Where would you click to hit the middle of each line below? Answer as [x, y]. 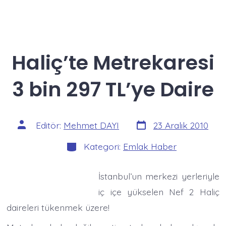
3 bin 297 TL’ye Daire [113, 89]
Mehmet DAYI [91, 125]
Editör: [50, 125]
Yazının [31, 123]
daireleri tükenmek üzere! [58, 208]
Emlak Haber [150, 147]
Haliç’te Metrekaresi [113, 62]
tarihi [145, 131]
